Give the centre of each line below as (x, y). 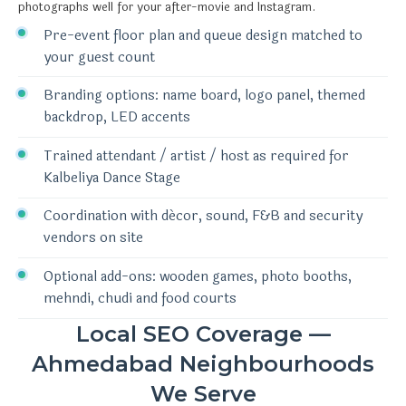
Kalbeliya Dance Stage (112, 178)
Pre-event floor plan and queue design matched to (203, 35)
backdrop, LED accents (117, 118)
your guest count (99, 57)
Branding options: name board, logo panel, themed (204, 96)
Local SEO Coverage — (203, 333)
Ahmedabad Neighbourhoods (203, 363)
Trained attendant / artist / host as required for (196, 156)
